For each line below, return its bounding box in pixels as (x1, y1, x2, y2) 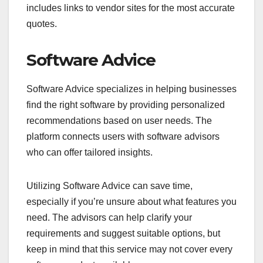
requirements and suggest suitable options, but (26, 228, 220, 239)
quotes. (26, 19, 57, 29)
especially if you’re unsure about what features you (26, 197, 237, 207)
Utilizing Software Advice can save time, (26, 181, 193, 191)
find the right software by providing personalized (26, 100, 225, 110)
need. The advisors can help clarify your (26, 213, 192, 223)
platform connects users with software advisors (26, 131, 220, 142)
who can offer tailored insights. (26, 147, 153, 158)
